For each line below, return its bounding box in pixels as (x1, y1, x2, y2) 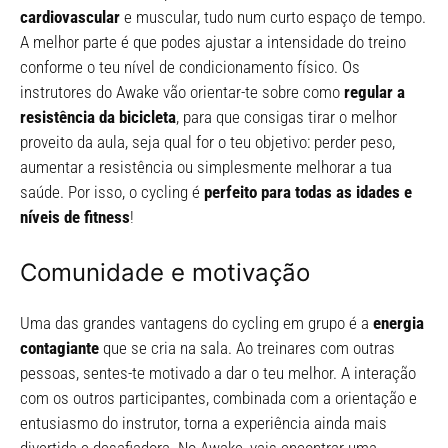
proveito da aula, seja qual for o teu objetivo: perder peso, (20, 131, 395, 152)
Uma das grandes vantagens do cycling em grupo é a (20, 313, 373, 334)
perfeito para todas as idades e (204, 181, 412, 202)
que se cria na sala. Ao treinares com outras (99, 338, 395, 359)
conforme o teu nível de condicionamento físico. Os (20, 56, 360, 77)
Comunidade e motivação (20, 258, 310, 288)
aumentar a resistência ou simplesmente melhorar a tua (20, 156, 392, 177)
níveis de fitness (20, 206, 130, 227)
